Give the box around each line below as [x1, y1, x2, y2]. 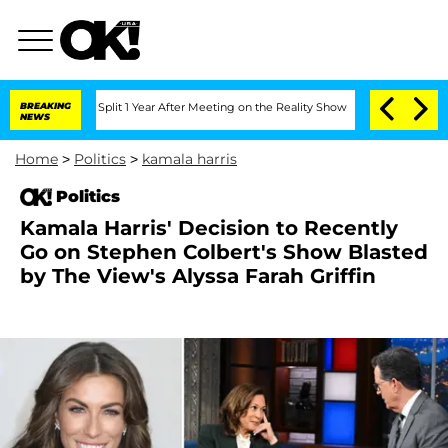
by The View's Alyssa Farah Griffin [20, 264, 376, 288]
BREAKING [20, 100, 71, 111]
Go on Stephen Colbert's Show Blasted [20, 240, 428, 264]
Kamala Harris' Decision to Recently [20, 216, 398, 240]
